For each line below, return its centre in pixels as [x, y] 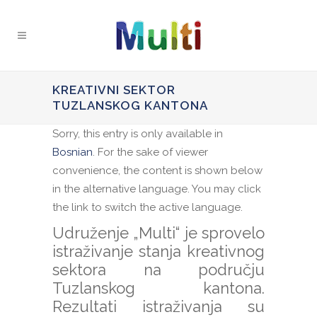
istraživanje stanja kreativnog [158, 251]
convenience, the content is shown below [157, 171]
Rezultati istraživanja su [158, 306]
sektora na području [158, 270]
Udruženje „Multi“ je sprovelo [158, 233]
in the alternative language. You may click [157, 189]
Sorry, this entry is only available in [138, 134]
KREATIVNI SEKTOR [114, 90]
